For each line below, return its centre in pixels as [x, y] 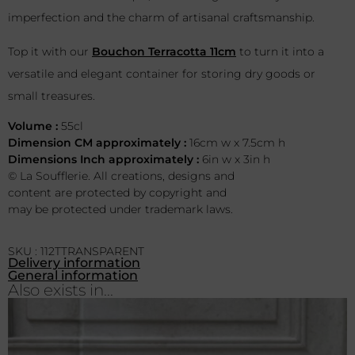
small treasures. [52, 95]
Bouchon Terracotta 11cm [164, 51]
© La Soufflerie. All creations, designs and [121, 176]
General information [73, 275]
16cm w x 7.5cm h [237, 143]
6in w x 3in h [236, 160]
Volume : [34, 126]
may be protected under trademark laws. [120, 210]
